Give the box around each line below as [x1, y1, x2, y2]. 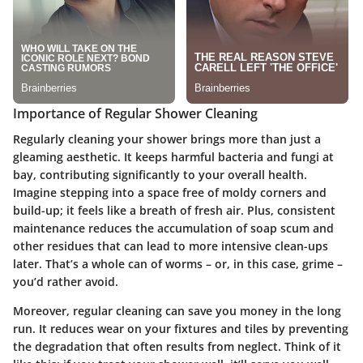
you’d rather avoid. [13, 274, 118, 290]
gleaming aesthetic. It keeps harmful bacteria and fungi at [13, 149, 334, 165]
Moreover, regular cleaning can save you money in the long [13, 303, 341, 319]
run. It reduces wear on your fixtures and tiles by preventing [13, 321, 348, 337]
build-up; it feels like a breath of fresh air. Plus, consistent [13, 203, 335, 219]
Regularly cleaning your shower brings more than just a [13, 131, 321, 147]
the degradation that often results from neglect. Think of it [13, 339, 341, 355]
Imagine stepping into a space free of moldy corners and [13, 185, 327, 201]
